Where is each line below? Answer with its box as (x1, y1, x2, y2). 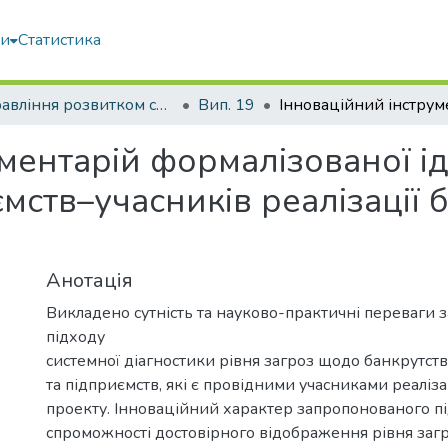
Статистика (18, 29, 101, 51)
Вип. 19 (198, 94, 255, 116)
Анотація (46, 267, 133, 294)
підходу (46, 326, 105, 348)
